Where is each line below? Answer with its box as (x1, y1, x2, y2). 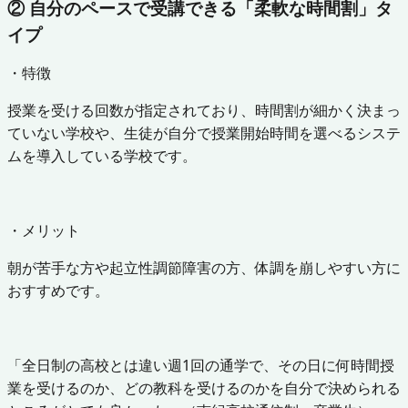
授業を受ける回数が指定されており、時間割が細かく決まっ (7, 99, 401, 120)
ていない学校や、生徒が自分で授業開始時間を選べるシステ (7, 122, 401, 143)
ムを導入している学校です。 (7, 145, 197, 166)
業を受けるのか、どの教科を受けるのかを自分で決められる (7, 377, 401, 398)
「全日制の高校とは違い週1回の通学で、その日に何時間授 (7, 354, 394, 375)
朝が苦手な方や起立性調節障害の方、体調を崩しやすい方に (7, 257, 401, 278)
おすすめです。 (7, 280, 109, 301)
